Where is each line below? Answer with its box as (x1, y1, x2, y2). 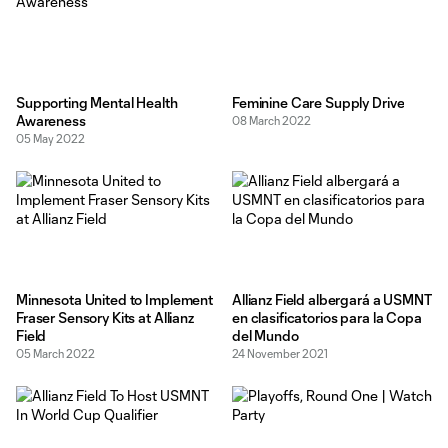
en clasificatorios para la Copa (232, 309, 422, 326)
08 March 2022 (232, 113, 311, 127)
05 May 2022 (16, 131, 85, 145)
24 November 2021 (232, 347, 328, 360)
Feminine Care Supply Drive (232, 93, 405, 111)
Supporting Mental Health (16, 93, 178, 111)
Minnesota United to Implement (16, 291, 213, 308)
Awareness (16, 111, 86, 129)
